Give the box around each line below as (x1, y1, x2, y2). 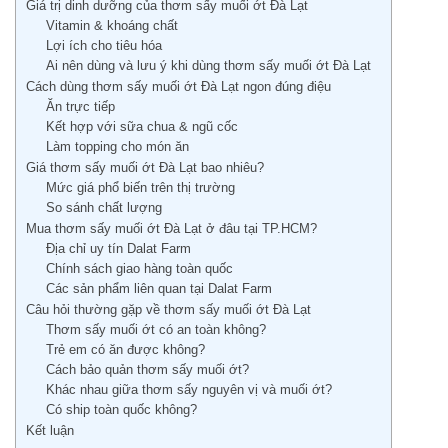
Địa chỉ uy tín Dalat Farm (45, 242, 191, 256)
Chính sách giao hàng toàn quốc (45, 262, 233, 276)
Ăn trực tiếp (45, 100, 115, 114)
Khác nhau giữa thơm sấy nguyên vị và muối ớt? (45, 383, 332, 397)
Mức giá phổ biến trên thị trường (45, 181, 235, 195)
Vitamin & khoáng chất (45, 19, 178, 33)
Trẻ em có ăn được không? (45, 343, 205, 357)
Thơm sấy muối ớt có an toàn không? (45, 323, 266, 337)
